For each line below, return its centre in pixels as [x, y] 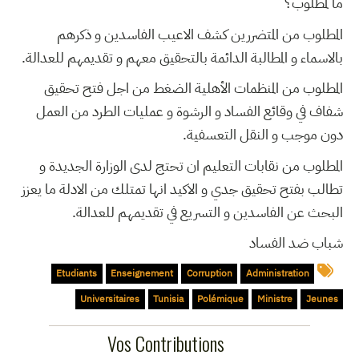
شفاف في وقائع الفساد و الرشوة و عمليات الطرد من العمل [190, 111]
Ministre [274, 299]
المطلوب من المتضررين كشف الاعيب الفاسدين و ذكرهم [200, 34]
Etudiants [77, 274]
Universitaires [110, 299]
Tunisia [169, 299]
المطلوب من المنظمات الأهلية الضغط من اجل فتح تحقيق [194, 88]
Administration [277, 274]
